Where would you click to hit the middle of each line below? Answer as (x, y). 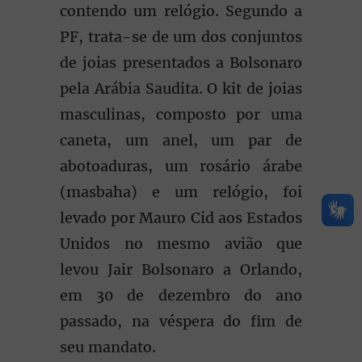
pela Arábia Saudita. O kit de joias (181, 88)
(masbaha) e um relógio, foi (181, 192)
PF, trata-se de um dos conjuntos (181, 37)
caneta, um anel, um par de (181, 140)
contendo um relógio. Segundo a (181, 11)
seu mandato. (112, 347)
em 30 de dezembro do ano (181, 295)
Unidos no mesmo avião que (181, 244)
